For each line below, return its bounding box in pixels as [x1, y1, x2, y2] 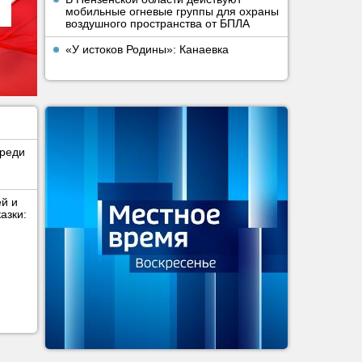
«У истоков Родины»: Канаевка [65, 43, 229, 56]
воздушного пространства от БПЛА [65, 17, 250, 30]
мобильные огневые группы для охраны [65, 5, 279, 18]
